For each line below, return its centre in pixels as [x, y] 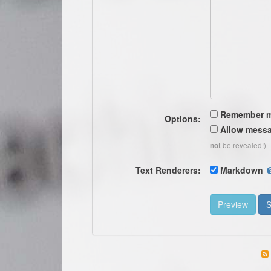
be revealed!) [243, 145]
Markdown [241, 170]
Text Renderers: [168, 170]
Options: [182, 119]
